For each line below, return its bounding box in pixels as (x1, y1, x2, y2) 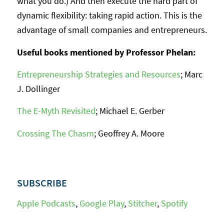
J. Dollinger (16, 82, 60, 94)
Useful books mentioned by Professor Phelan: (16, 46, 195, 58)
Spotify (160, 197, 187, 209)
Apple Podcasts (16, 197, 75, 209)
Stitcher (127, 197, 157, 209)
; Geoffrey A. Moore (93, 127, 164, 139)
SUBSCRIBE (16, 176, 67, 189)
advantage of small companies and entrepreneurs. (16, 24, 207, 36)
